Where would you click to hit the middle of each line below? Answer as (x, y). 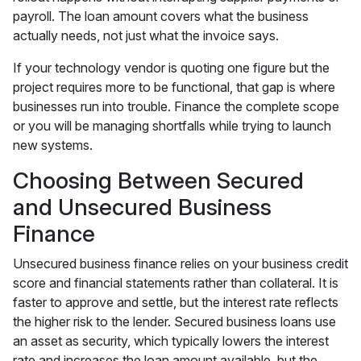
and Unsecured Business (142, 207)
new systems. (53, 145)
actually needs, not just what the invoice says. (146, 35)
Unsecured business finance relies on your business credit (180, 263)
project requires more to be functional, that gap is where (174, 87)
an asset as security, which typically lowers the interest (171, 341)
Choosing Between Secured (158, 180)
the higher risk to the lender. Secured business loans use (174, 322)
